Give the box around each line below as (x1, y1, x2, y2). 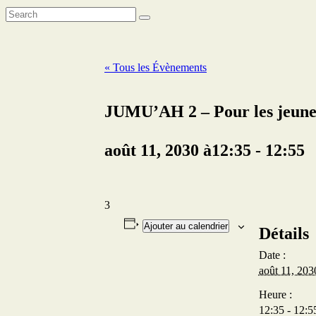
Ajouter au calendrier (143, 220, 228, 231)
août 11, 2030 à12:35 (104, 140, 251, 159)
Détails (258, 224, 309, 243)
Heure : (258, 288, 292, 300)
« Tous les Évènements (104, 61, 207, 73)
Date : (258, 248, 286, 261)
